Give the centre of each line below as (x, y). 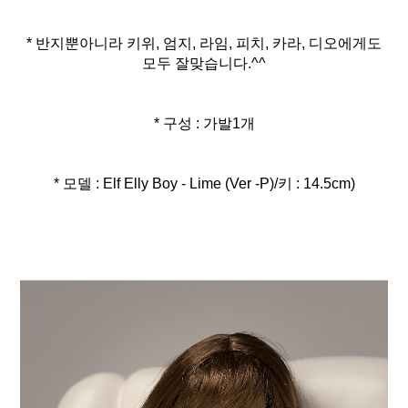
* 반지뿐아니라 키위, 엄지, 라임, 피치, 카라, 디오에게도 (204, 44)
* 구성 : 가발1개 (204, 124)
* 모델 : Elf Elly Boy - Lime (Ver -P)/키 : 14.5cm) (204, 184)
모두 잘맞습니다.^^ (204, 64)
